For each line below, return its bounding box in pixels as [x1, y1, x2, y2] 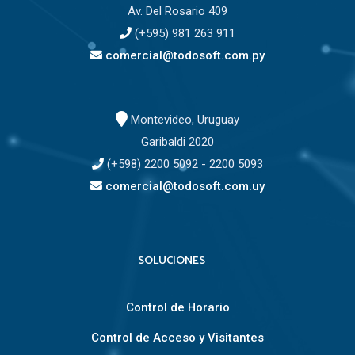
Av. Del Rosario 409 [128, 4, 227, 19]
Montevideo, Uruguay [128, 113, 239, 128]
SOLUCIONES [138, 251, 205, 271]
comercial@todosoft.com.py [102, 48, 265, 63]
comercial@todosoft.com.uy [102, 179, 265, 194]
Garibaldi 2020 [141, 135, 214, 150]
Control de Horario [125, 300, 230, 315]
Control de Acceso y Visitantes [91, 330, 264, 345]
